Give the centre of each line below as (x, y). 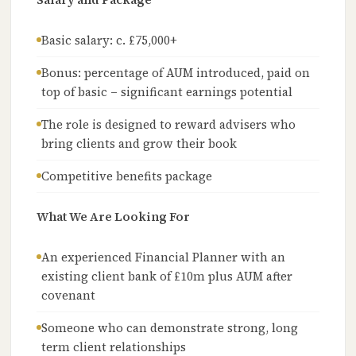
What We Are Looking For (114, 217)
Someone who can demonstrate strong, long (170, 328)
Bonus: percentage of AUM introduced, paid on (176, 73)
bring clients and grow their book (139, 143)
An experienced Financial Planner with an (164, 257)
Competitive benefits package (127, 176)
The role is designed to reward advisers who (169, 124)
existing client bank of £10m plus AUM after (167, 276)
